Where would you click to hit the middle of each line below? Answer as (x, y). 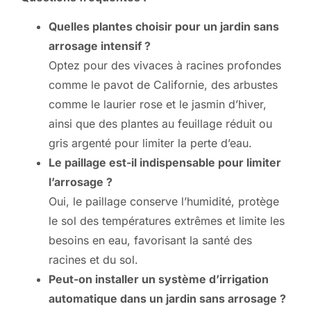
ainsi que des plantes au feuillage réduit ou (160, 124)
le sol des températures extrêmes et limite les (167, 221)
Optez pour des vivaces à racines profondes (165, 66)
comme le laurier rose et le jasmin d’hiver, (158, 104)
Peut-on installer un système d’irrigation (159, 279)
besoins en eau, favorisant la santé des (150, 241)
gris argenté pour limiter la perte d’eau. (150, 143)
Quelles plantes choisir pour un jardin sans (164, 27)
